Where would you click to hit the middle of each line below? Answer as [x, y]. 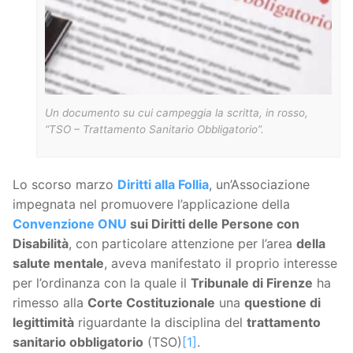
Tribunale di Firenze [252, 283]
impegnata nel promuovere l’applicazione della [151, 204]
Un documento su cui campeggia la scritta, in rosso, [176, 113]
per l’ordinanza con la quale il [102, 283]
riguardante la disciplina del [160, 323]
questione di [282, 303]
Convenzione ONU [70, 224]
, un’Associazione [259, 185]
